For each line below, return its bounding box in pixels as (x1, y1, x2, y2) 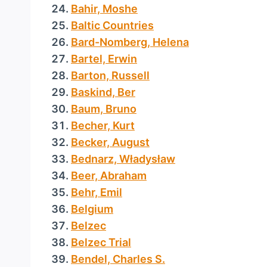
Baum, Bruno (71, 103, 136, 115)
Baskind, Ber (71, 86, 135, 98)
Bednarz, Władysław (71, 153, 175, 165)
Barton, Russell (71, 69, 150, 82)
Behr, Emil (71, 186, 122, 198)
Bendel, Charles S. (71, 253, 165, 265)
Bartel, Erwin (71, 52, 137, 65)
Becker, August (71, 136, 150, 148)
